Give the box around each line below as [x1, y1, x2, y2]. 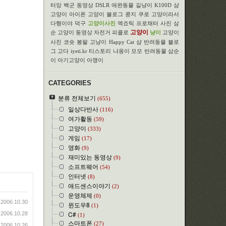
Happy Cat [108, 39, 134, 45]
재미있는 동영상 [68, 152, 112, 161]
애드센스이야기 [68, 181, 110, 190]
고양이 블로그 [88, 11, 123, 17]
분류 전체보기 [58, 93, 96, 102]
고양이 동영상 [58, 29, 92, 35]
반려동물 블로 [143, 39, 179, 45]
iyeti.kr [70, 48, 87, 54]
